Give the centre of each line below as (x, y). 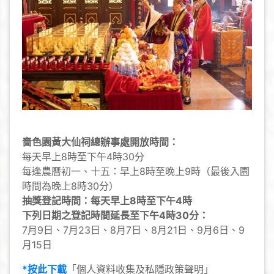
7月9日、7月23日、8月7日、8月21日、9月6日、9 (133, 230)
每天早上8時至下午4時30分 (83, 156)
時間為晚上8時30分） (70, 186)
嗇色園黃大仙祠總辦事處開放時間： (100, 142)
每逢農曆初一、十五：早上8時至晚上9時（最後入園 (136, 171)
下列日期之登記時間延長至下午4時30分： (115, 215)
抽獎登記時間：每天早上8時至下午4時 (107, 200)
